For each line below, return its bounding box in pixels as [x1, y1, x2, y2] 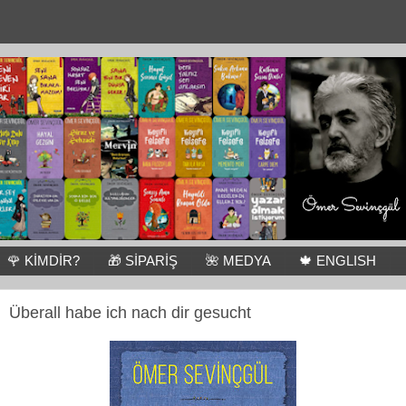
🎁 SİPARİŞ [107, 253, 178, 269]
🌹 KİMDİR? [6, 253, 80, 269]
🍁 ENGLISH [298, 253, 376, 269]
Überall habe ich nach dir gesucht [9, 303, 251, 322]
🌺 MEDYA [205, 253, 271, 269]
